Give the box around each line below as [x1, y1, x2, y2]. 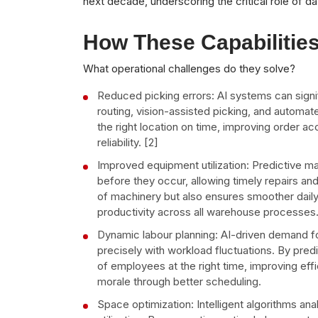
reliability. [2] [97, 135, 158, 149]
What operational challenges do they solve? [83, 61, 295, 75]
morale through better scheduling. [97, 274, 261, 288]
